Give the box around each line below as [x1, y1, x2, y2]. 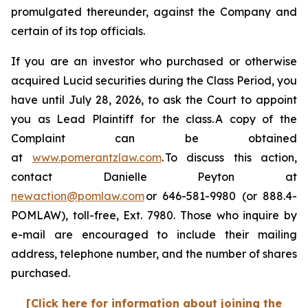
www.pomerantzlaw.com [32, 151, 162, 164]
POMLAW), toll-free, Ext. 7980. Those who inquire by [11, 208, 297, 222]
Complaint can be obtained [11, 131, 297, 145]
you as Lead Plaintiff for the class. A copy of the [11, 112, 297, 126]
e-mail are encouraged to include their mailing [11, 228, 297, 241]
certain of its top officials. [11, 24, 145, 38]
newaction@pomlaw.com [11, 189, 144, 203]
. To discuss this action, [161, 151, 297, 164]
